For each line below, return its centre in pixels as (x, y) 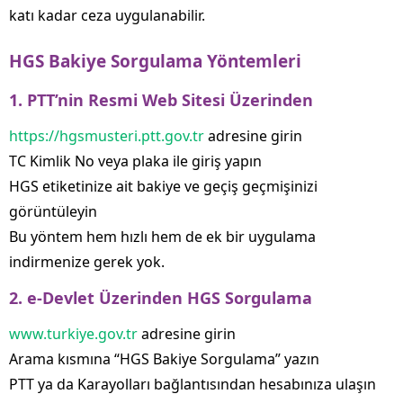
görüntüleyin (53, 211)
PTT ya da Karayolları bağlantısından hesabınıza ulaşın (193, 384)
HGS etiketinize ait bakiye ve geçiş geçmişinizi (163, 186)
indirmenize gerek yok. (87, 261)
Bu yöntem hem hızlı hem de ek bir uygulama (162, 236)
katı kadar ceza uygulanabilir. (107, 15)
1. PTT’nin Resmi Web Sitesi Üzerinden (161, 99)
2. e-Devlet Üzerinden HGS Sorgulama (161, 297)
